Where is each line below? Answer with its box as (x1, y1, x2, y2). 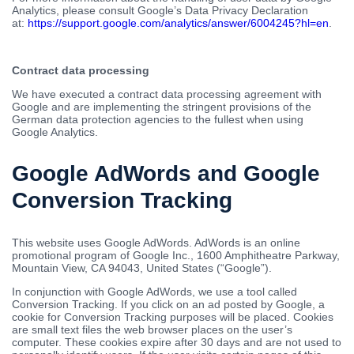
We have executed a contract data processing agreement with (12, 88, 322, 101)
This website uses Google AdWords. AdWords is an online (12, 236, 300, 250)
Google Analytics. (12, 126, 98, 139)
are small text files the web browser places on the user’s (12, 323, 292, 337)
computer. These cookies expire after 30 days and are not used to (12, 336, 341, 349)
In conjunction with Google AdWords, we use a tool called (12, 285, 297, 299)
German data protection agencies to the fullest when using (12, 113, 303, 126)
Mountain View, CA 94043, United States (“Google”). (12, 262, 272, 275)
